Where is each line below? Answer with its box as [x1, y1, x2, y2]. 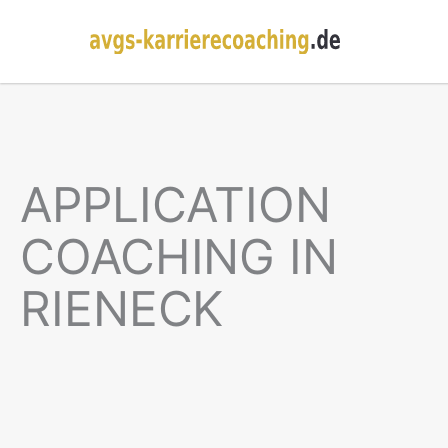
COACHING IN [20, 226, 338, 286]
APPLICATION [20, 174, 331, 234]
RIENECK [20, 278, 224, 338]
